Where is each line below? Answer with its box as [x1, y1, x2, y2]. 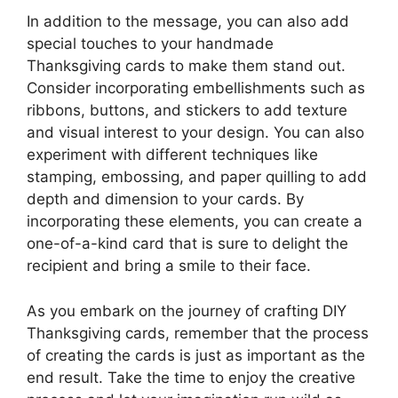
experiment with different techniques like [27, 146, 318, 164]
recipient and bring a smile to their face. [27, 257, 311, 275]
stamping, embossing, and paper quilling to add [27, 168, 367, 187]
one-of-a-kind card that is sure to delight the [27, 235, 348, 253]
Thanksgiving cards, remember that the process [27, 323, 369, 342]
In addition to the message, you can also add [27, 12, 349, 31]
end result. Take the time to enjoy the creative [27, 368, 355, 386]
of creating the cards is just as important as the [27, 346, 365, 364]
